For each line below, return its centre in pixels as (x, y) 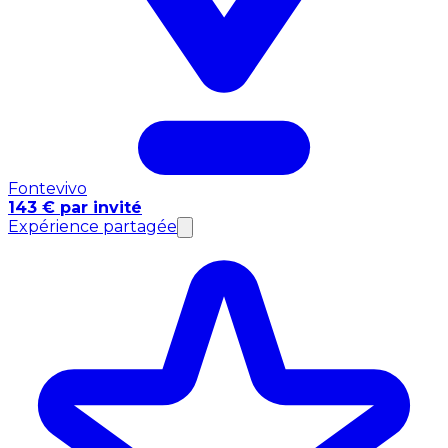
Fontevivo (47, 188)
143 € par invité (75, 207)
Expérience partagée (92, 226)
